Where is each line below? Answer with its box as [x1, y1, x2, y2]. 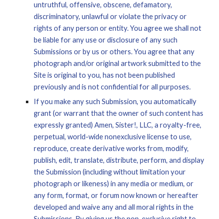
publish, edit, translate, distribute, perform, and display [34, 156, 205, 164]
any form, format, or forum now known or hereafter [34, 191, 199, 199]
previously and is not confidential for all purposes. [34, 83, 191, 91]
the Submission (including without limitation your [34, 168, 186, 176]
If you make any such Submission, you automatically [34, 97, 197, 106]
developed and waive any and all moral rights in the [34, 203, 194, 211]
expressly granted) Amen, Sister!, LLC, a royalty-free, [34, 121, 202, 129]
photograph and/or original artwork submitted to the [34, 59, 201, 67]
